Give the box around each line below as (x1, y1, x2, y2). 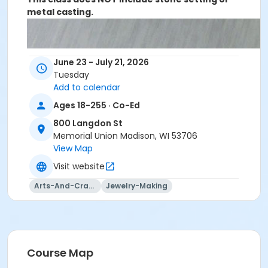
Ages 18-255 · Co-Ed (53, 99, 140, 111)
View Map (53, 142, 93, 155)
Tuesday (53, 69, 89, 81)
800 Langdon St (53, 117, 123, 130)
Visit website (53, 160, 105, 172)
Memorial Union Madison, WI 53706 (53, 130, 197, 142)
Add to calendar (53, 81, 120, 94)
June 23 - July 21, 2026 (53, 56, 149, 69)
